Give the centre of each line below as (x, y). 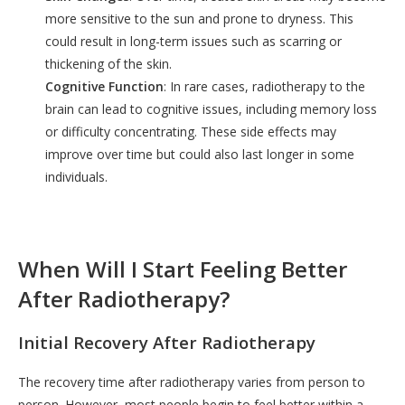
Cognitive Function (104, 86)
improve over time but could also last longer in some (200, 154)
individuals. (76, 176)
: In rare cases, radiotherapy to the (264, 86)
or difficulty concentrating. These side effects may (191, 131)
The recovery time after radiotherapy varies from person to (192, 382)
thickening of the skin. (108, 63)
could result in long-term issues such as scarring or (193, 41)
